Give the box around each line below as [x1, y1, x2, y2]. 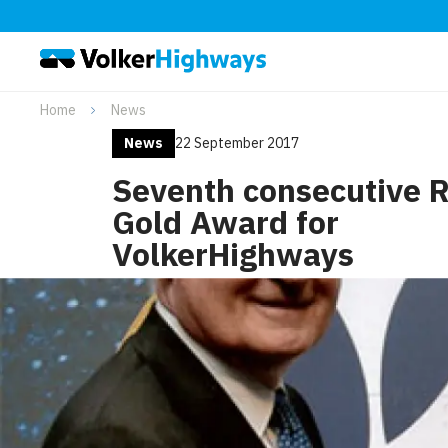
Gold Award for [112, 201, 339, 244]
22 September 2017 [175, 134, 299, 153]
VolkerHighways [112, 233, 354, 276]
